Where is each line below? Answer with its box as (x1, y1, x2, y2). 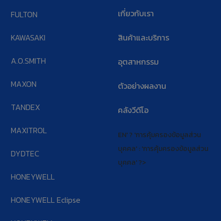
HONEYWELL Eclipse (11, 193, 81, 206)
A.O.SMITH (11, 54, 46, 67)
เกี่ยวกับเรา (117, 7, 154, 19)
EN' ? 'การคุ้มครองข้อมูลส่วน (117, 129, 201, 140)
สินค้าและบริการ (117, 31, 169, 43)
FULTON (11, 8, 38, 20)
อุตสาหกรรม (117, 55, 159, 68)
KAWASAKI (11, 31, 46, 43)
